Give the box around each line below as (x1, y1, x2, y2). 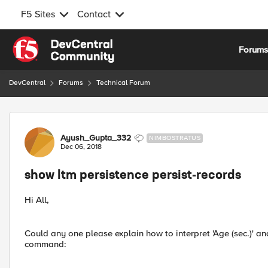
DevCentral (9, 78, 45, 87)
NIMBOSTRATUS (149, 134, 200, 142)
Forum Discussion (8, 111, 138, 126)
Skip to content (21, 38, 82, 48)
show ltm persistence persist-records (25, 170, 241, 182)
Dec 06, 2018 (60, 142, 102, 151)
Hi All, (25, 194, 49, 205)
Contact (77, 8, 111, 20)
